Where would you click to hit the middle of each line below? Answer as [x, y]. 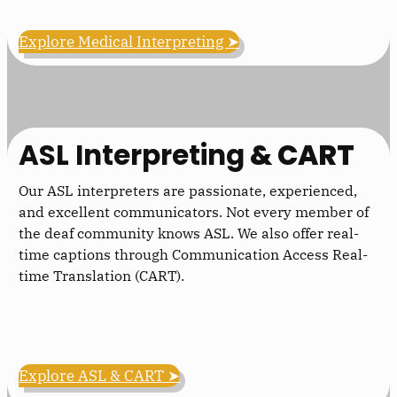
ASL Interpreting [132, 155]
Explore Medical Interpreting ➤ [129, 42]
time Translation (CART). [102, 275]
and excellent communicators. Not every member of [194, 211]
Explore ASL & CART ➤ [100, 375]
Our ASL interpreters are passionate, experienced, [188, 190]
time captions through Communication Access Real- [194, 254]
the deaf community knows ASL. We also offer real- [189, 233]
